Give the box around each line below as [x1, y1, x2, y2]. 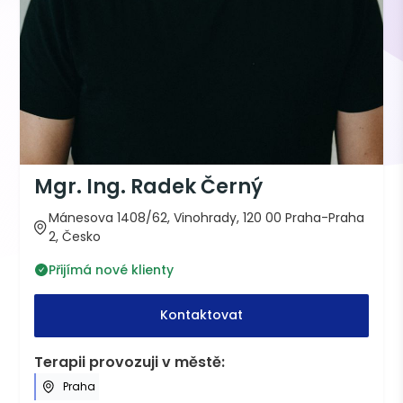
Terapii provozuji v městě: [34, 351, 226, 372]
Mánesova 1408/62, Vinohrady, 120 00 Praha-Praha [49, 208, 365, 227]
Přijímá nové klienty [49, 260, 175, 279]
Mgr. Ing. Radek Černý [34, 172, 264, 201]
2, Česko [49, 227, 102, 246]
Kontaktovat [159, 306, 243, 325]
